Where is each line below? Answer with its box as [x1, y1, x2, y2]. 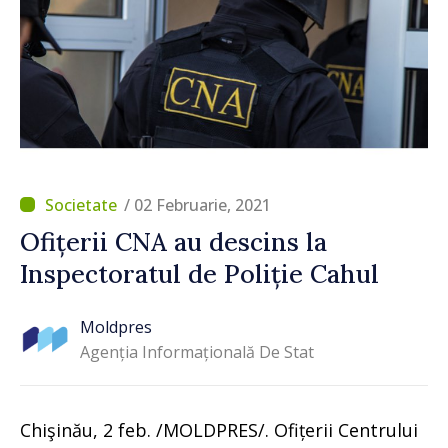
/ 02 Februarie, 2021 [124, 193, 271, 216]
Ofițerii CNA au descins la [20, 225, 327, 258]
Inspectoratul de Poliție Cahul [20, 257, 379, 290]
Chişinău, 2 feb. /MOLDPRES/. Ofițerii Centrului [20, 417, 418, 442]
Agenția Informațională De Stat [80, 341, 314, 364]
